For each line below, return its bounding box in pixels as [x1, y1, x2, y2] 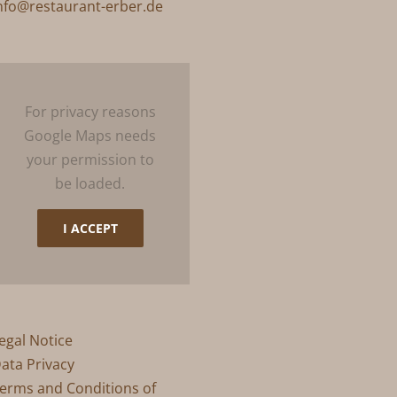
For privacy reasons [24, 102, 156, 121]
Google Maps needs [24, 126, 157, 145]
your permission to [26, 150, 154, 169]
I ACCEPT [62, 220, 118, 237]
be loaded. [55, 174, 126, 193]
